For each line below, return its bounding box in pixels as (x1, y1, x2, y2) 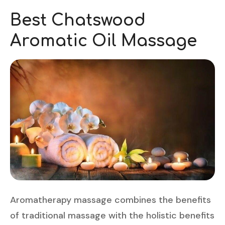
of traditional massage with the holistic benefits (10, 209, 214, 221)
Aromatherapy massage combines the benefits (10, 193, 211, 206)
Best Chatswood (10, 12, 146, 30)
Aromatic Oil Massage (10, 32, 197, 50)
